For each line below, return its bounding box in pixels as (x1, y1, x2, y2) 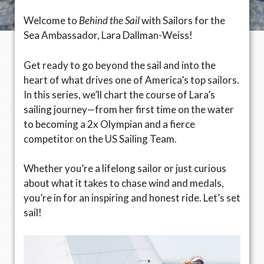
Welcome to (24, 14, 79, 27)
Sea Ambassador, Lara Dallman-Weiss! (24, 29, 193, 41)
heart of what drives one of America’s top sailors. (24, 73, 239, 86)
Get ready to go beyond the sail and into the (24, 58, 216, 71)
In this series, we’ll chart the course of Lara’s (24, 88, 215, 101)
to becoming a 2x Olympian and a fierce (24, 117, 195, 130)
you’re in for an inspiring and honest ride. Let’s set (24, 192, 240, 204)
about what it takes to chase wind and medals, (24, 177, 224, 189)
